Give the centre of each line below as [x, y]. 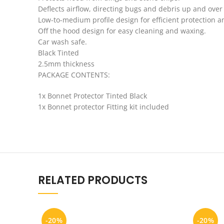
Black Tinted [58, 53]
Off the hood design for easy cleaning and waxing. [122, 31]
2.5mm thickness [66, 64]
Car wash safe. [62, 42]
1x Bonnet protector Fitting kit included [103, 107]
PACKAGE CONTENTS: [74, 75]
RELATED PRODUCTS [93, 180]
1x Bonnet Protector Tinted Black [92, 96]
